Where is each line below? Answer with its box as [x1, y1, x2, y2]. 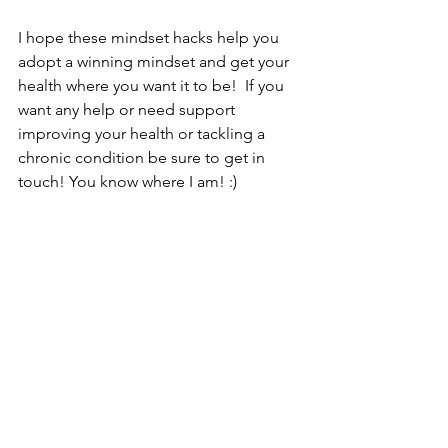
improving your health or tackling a [18, 124, 269, 144]
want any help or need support [18, 100, 239, 120]
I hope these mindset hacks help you [18, 28, 283, 48]
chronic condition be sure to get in [18, 148, 269, 168]
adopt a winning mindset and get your [18, 52, 293, 72]
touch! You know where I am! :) [18, 172, 241, 192]
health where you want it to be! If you [18, 76, 288, 96]
